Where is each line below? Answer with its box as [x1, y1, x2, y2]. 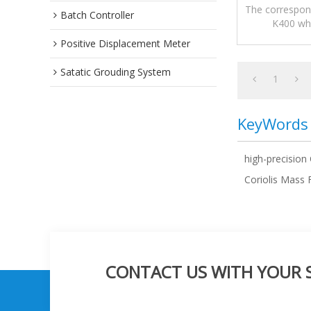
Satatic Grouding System [60, 65, 171, 78]
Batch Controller [60, 8, 134, 22]
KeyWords [237, 113, 308, 134]
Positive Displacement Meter [60, 37, 190, 50]
